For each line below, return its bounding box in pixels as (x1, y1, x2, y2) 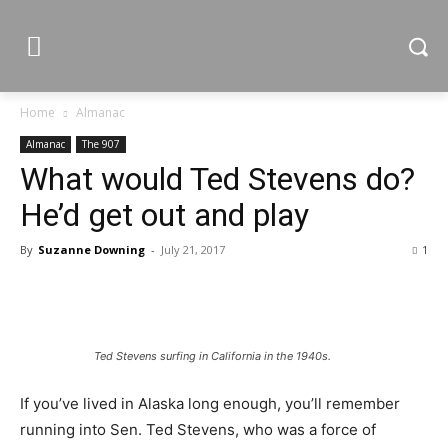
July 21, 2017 (161, 242, 225, 257)
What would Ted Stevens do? (20, 160, 415, 198)
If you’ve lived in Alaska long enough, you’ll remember (20, 394, 400, 413)
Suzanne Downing (38, 242, 145, 257)
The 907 (82, 137, 120, 151)
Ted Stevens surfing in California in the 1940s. (94, 349, 331, 363)
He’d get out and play (20, 196, 309, 234)
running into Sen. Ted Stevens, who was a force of (20, 420, 376, 439)
